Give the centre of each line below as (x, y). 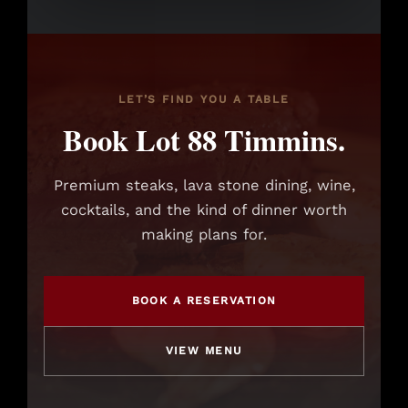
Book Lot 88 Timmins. (204, 140)
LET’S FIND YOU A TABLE (204, 100)
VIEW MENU (204, 351)
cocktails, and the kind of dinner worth (204, 210)
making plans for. (204, 235)
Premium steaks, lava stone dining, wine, (204, 186)
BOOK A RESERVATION (204, 301)
